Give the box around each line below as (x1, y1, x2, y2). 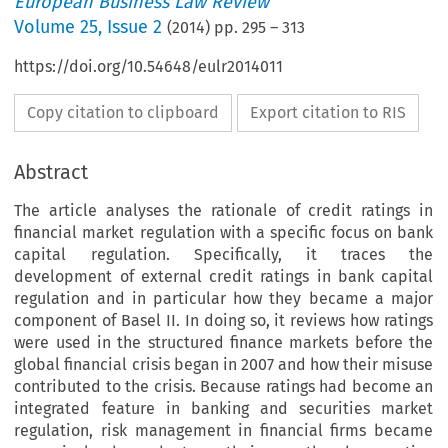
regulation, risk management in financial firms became (14, 421, 433, 441)
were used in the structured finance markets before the (14, 333, 433, 353)
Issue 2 (107, 16, 163, 39)
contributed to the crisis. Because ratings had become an (14, 377, 433, 397)
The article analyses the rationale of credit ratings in (14, 201, 433, 221)
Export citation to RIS (250, 103, 407, 123)
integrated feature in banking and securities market (14, 399, 433, 419)
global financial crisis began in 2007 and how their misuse (14, 355, 433, 375)
